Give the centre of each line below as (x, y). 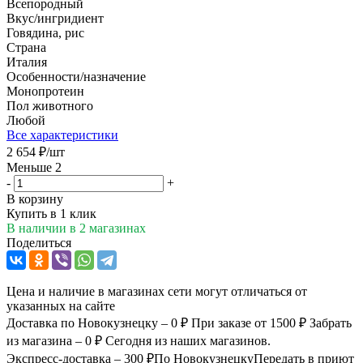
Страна (26, 47)
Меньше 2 (34, 167)
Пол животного (50, 105)
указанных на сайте (61, 305)
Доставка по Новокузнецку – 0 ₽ (99, 322)
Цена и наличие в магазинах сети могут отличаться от (157, 291)
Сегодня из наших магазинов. (188, 340)
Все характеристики (62, 135)
